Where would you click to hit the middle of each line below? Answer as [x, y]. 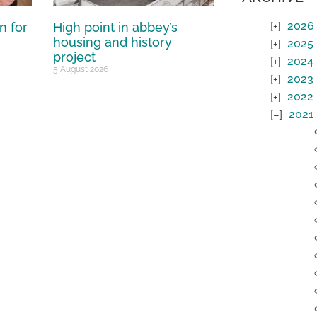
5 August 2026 [81, 70]
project [75, 57]
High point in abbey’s [116, 28]
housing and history [113, 42]
